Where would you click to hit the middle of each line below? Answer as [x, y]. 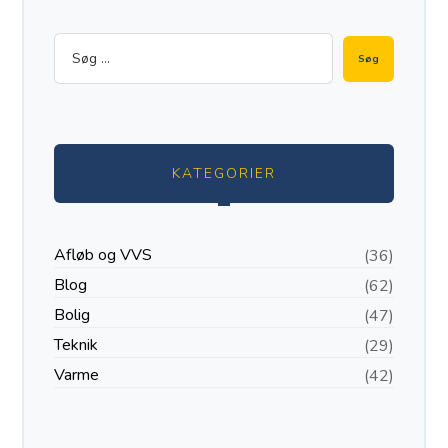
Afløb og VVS [103, 255]
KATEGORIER [224, 174]
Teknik [76, 345]
